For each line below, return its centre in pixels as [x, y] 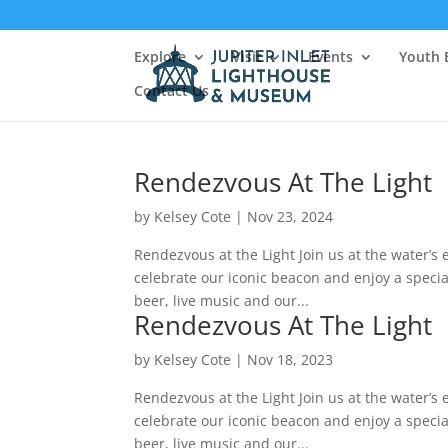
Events [331, 56]
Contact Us [172, 90]
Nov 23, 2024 [290, 216]
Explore [160, 56]
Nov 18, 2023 [290, 359]
